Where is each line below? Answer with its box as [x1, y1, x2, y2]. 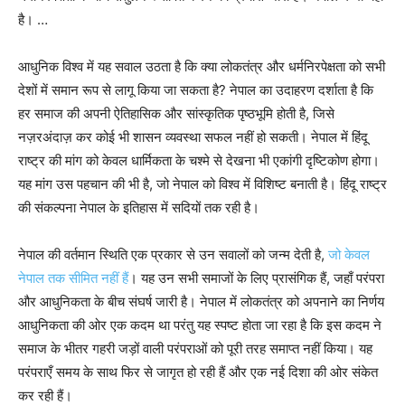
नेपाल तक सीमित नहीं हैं [18, 269, 128, 287]
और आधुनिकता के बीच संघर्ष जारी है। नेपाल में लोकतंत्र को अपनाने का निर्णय [18, 293, 384, 311]
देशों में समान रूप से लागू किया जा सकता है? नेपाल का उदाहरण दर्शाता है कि [18, 81, 373, 99]
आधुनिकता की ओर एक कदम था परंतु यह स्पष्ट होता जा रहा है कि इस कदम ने [18, 316, 381, 334]
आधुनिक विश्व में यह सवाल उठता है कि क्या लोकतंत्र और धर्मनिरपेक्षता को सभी [18, 58, 385, 76]
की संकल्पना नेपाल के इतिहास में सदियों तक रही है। [18, 199, 259, 217]
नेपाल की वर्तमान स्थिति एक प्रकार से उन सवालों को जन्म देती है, [18, 246, 328, 264]
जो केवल [328, 246, 370, 264]
